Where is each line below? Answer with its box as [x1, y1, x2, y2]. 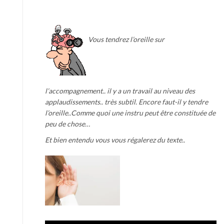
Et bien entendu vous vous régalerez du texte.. [45, 135, 185, 144]
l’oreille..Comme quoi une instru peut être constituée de [45, 108, 215, 117]
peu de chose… [45, 119, 90, 128]
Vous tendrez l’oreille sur [88, 35, 164, 44]
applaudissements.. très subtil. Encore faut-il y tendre [45, 97, 208, 106]
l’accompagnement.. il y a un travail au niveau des [45, 86, 195, 95]
